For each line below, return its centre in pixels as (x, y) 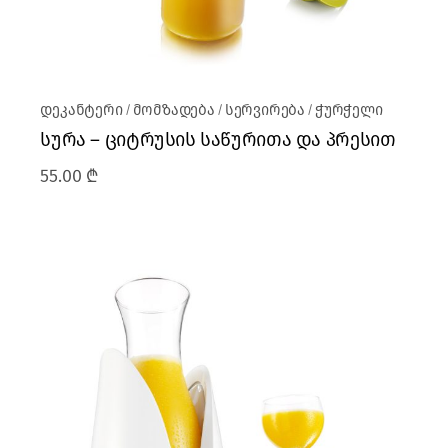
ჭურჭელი (348, 110)
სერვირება (265, 110)
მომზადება (173, 110)
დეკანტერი (81, 110)
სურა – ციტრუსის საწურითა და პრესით (218, 140)
